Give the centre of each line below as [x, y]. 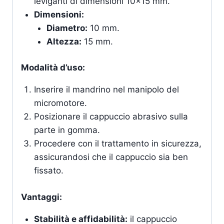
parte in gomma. [67, 130]
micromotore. [60, 103]
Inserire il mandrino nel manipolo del [106, 90]
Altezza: [64, 41]
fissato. [48, 171]
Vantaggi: [41, 197]
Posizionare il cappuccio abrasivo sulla [111, 117]
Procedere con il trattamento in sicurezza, [117, 144]
